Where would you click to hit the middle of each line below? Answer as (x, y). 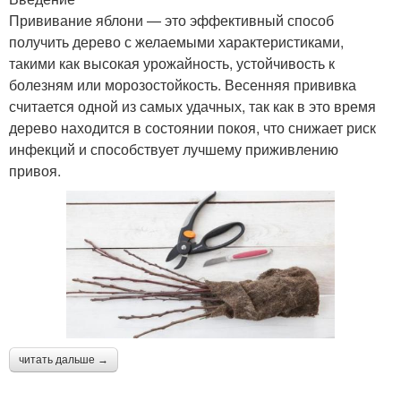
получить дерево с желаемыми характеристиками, (176, 41)
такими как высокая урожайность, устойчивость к (172, 63)
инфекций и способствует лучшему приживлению (174, 149)
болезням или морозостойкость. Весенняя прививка (183, 84)
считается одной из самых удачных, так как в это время (192, 106)
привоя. (35, 170)
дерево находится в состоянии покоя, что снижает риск (192, 127)
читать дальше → (64, 359)
